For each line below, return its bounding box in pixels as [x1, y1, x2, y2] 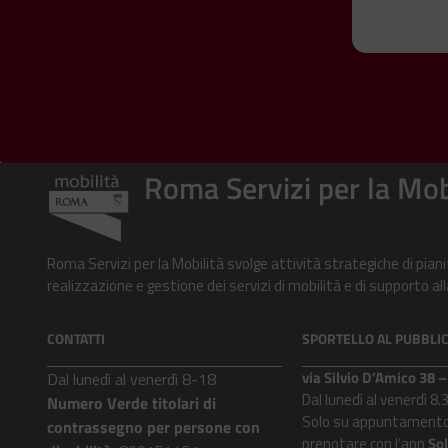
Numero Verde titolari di [47, 390, 216, 415]
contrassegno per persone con [47, 414, 260, 439]
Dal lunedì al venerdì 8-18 [47, 366, 216, 391]
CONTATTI [47, 327, 105, 349]
